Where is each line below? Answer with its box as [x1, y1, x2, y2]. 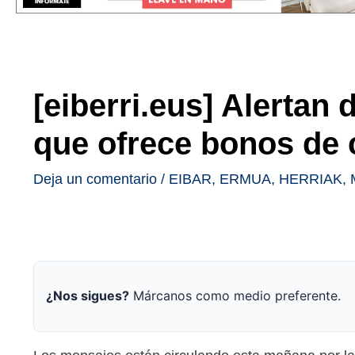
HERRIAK [279, 170, 342, 187]
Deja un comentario [33, 170, 157, 187]
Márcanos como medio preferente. [129, 288, 341, 304]
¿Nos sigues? [46, 288, 129, 304]
